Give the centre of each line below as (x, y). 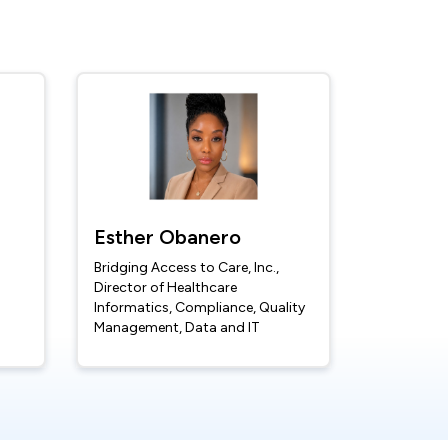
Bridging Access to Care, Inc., (186, 268)
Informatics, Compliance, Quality (199, 308)
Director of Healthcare (165, 288)
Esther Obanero (167, 237)
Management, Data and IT (177, 328)
